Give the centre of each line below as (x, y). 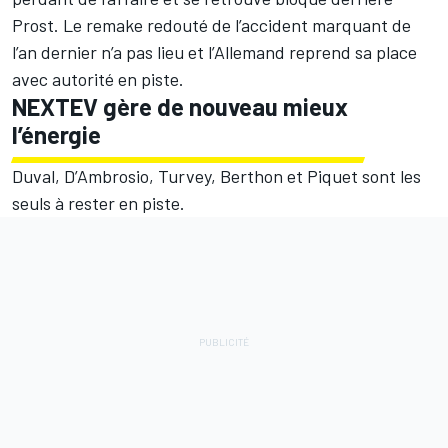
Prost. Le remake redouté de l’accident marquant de (211, 25)
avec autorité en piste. (98, 79)
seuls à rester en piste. (98, 203)
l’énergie (56, 135)
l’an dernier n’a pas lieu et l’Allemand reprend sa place (214, 52)
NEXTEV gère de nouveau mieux (180, 107)
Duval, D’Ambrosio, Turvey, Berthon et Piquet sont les (216, 176)
